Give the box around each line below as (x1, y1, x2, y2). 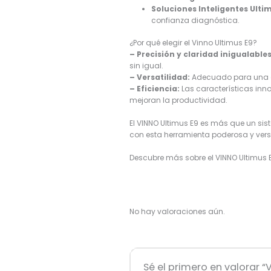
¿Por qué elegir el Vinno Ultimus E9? (129, 37, 258, 48)
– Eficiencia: (129, 83, 180, 94)
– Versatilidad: (129, 71, 191, 82)
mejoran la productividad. (129, 94, 228, 105)
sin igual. (129, 60, 164, 71)
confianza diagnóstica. (151, 15, 240, 25)
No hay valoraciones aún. (129, 206, 226, 217)
